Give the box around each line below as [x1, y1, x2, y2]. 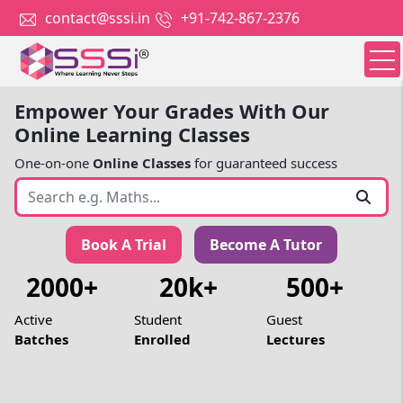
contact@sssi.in [45, 8, 151, 28]
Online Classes [93, 154, 192, 172]
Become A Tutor [210, 235, 322, 255]
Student [134, 310, 183, 328]
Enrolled [134, 330, 192, 348]
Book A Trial [81, 235, 166, 255]
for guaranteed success [191, 154, 338, 172]
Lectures [265, 330, 325, 348]
